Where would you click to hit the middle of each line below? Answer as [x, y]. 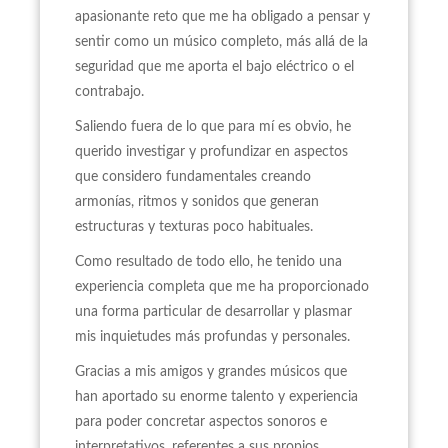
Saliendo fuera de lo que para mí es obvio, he [213, 127]
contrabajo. [109, 92]
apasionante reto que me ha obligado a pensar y [222, 17]
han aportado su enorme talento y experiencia [216, 397]
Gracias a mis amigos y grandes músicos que [211, 372]
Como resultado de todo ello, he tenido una [208, 262]
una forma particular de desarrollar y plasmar [213, 312]
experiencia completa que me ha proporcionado [222, 287]
